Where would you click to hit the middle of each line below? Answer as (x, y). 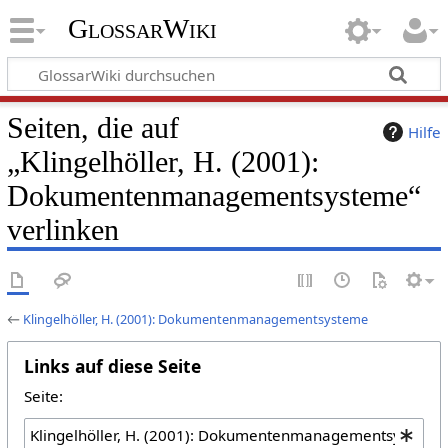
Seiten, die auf (92, 127)
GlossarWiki (142, 29)
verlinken (62, 229)
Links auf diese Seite (112, 365)
